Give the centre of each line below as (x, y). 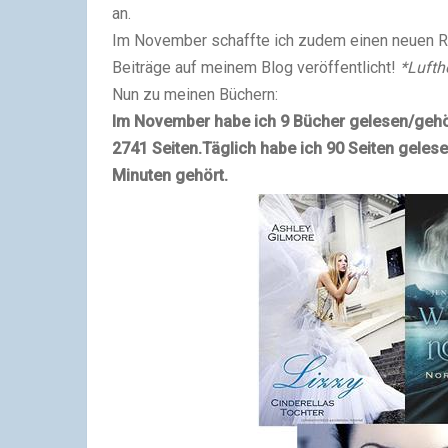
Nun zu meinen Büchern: (195, 94)
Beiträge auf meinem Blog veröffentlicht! (256, 67)
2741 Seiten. (157, 148)
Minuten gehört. (170, 175)
